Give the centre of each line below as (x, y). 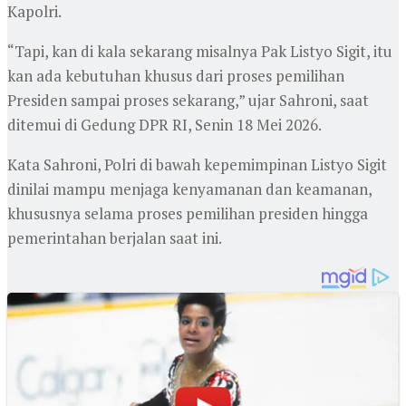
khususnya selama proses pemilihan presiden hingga (188, 214)
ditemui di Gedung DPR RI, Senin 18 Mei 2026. (164, 125)
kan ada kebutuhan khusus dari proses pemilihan (176, 76)
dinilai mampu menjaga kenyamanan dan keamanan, (189, 189)
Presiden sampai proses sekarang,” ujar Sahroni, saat (188, 101)
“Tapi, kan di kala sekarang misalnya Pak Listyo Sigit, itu (200, 52)
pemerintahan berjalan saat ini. (115, 238)
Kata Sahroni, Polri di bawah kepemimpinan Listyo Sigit (197, 165)
